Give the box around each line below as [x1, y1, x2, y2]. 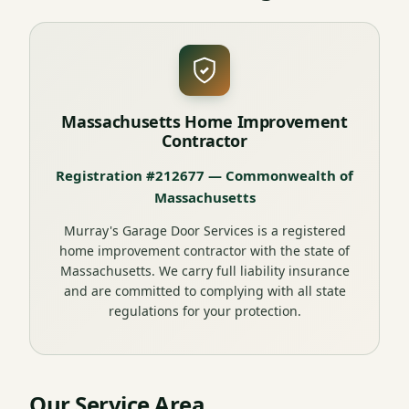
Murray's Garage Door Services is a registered [63, 222, 346, 240]
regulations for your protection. [108, 302, 301, 320]
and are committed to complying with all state [63, 282, 346, 300]
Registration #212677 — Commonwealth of [56, 166, 353, 185]
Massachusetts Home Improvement [61, 110, 348, 133]
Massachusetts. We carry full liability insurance [59, 262, 350, 280]
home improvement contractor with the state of [59, 242, 350, 260]
